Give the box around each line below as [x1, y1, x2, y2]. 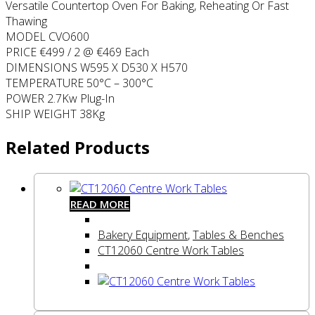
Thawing [6, 13, 47, 30]
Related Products [6, 136, 150, 160]
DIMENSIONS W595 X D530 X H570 [6, 60, 188, 76]
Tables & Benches [193, 226, 284, 243]
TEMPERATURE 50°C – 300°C [6, 75, 153, 91]
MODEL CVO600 [6, 29, 89, 45]
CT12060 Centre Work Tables [98, 242, 244, 258]
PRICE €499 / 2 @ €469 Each [6, 44, 149, 60]
